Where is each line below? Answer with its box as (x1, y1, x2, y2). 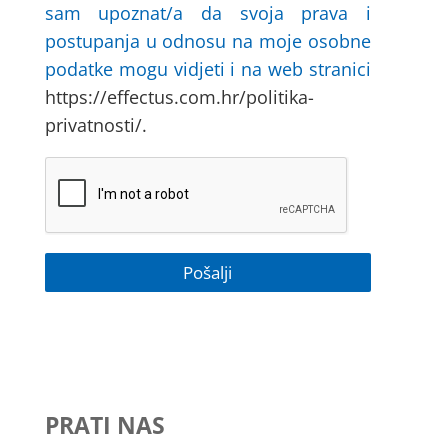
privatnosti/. (44, 113, 147, 138)
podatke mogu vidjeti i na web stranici (44, 57, 371, 82)
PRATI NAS (44, 409, 165, 442)
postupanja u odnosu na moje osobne (44, 29, 371, 54)
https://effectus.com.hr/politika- (44, 85, 314, 110)
